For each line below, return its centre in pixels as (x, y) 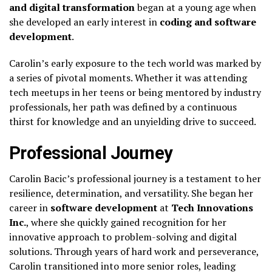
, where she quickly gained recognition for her (126, 222)
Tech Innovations (212, 207)
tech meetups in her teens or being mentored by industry (135, 92)
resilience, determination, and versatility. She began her (131, 193)
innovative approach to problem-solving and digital (123, 236)
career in (30, 207)
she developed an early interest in (84, 22)
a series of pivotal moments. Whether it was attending (128, 77)
